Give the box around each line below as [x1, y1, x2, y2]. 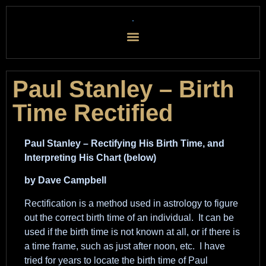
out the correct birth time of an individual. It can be [24, 212, 234, 223]
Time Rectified [12, 100, 173, 126]
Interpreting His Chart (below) [24, 153, 156, 163]
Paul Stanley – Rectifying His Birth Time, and [24, 138, 224, 148]
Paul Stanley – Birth [12, 76, 234, 102]
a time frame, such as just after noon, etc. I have [24, 240, 225, 251]
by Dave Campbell [24, 175, 106, 186]
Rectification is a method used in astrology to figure [24, 198, 238, 208]
